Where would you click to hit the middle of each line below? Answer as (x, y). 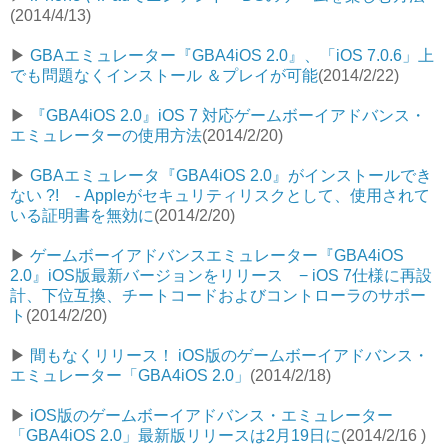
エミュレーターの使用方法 (106, 135)
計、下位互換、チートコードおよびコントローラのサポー (218, 295)
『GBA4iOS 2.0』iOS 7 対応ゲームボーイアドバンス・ (228, 115)
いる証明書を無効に (82, 215)
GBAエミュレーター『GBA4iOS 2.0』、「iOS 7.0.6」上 (232, 55)
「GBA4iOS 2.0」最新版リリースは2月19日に (175, 435)
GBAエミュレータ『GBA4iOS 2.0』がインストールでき (231, 175)
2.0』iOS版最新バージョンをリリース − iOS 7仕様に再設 (221, 275)
